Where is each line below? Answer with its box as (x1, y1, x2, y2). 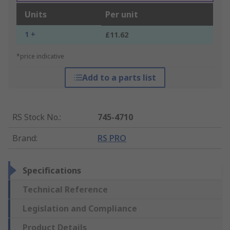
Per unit (105, 9, 138, 21)
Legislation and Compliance (23, 203, 137, 215)
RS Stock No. (12, 111, 60, 123)
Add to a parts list (82, 72, 156, 84)
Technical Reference (23, 184, 108, 196)
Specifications (23, 165, 81, 177)
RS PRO (98, 132, 127, 144)
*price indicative (16, 52, 64, 61)
